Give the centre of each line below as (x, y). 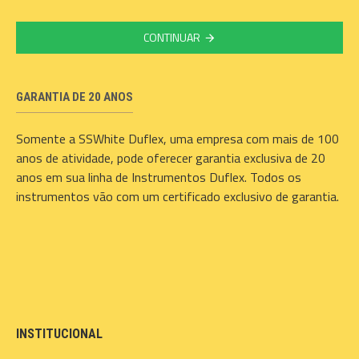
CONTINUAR (172, 37)
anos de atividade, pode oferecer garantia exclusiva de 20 (171, 158)
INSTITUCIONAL (59, 334)
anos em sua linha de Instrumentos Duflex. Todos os (159, 177)
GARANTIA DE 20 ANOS (75, 97)
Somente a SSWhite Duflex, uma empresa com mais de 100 (177, 139)
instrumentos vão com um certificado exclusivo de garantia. (177, 196)
